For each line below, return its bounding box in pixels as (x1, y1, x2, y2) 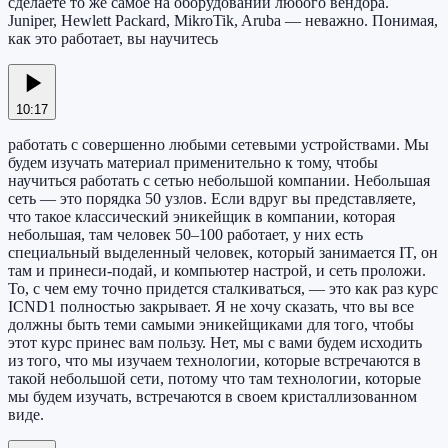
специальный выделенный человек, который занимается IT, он (8, 244, 438, 262)
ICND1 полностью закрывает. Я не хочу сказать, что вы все (8, 298, 414, 316)
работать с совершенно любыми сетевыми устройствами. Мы (8, 136, 429, 154)
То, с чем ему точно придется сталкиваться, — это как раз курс (8, 280, 438, 298)
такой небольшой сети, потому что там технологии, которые (8, 370, 421, 388)
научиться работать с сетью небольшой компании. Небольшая (8, 172, 430, 190)
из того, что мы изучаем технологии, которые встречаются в (8, 352, 421, 370)
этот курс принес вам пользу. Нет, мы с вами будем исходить (8, 334, 422, 352)
